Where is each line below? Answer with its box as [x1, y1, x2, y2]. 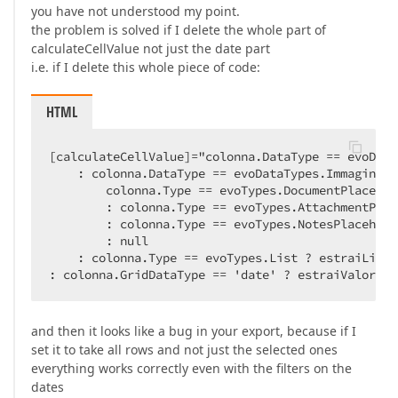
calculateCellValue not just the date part [31, 40, 270, 57]
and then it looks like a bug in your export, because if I [31, 322, 356, 339]
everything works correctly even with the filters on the [31, 360, 352, 377]
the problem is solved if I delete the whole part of [31, 21, 326, 38]
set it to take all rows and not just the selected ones [31, 341, 338, 358]
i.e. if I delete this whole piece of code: [31, 59, 260, 76]
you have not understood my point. [31, 3, 240, 20]
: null [49, 233, 148, 249]
